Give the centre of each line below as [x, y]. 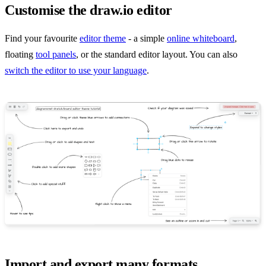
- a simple [146, 38]
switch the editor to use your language [76, 70]
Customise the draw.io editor [88, 10]
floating [20, 54]
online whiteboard [201, 38]
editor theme [103, 38]
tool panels [56, 54]
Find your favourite [42, 38]
